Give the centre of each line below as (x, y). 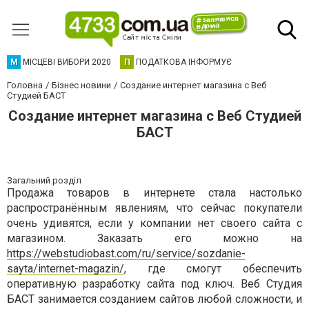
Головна (25, 85)
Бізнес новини (81, 85)
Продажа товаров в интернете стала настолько (154, 193)
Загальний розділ (44, 180)
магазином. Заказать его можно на (154, 238)
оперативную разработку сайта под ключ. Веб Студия (154, 284)
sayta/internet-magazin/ (66, 269)
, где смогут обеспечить (213, 269)
